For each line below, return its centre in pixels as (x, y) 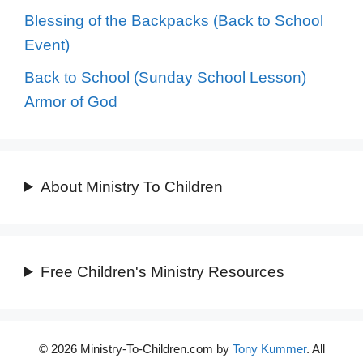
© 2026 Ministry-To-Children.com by (135, 348)
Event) (47, 45)
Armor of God (71, 101)
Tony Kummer (269, 348)
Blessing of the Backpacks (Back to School (174, 21)
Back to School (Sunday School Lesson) (165, 77)
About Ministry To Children (132, 186)
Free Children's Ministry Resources (163, 271)
